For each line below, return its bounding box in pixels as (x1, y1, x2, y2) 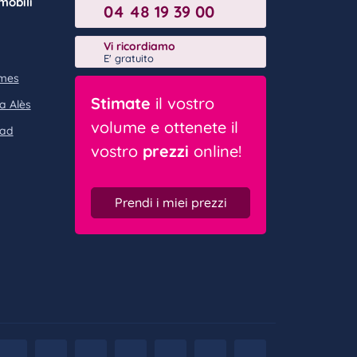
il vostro (151, 93, 214, 113)
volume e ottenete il (91, 117, 238, 137)
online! (189, 141, 241, 161)
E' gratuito (104, 51, 154, 65)
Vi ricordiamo (104, 38, 175, 53)
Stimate (91, 93, 151, 113)
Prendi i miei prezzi (114, 194, 227, 211)
